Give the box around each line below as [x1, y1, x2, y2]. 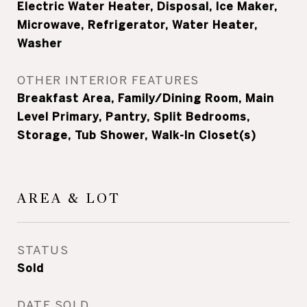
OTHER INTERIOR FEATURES [17, 73, 199, 86]
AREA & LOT [17, 190, 121, 207]
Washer [17, 37, 62, 49]
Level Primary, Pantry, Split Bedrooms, [17, 110, 250, 123]
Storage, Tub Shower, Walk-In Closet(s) [17, 129, 256, 141]
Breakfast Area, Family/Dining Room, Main [17, 92, 274, 104]
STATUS [17, 243, 69, 256]
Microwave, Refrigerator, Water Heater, [17, 19, 258, 31]
